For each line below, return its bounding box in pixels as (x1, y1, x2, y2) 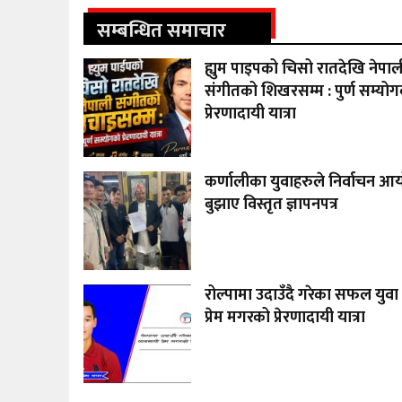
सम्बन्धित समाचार (97, 14, 227, 48)
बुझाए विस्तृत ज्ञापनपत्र (205, 191, 339, 219)
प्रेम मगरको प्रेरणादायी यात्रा (205, 304, 366, 332)
